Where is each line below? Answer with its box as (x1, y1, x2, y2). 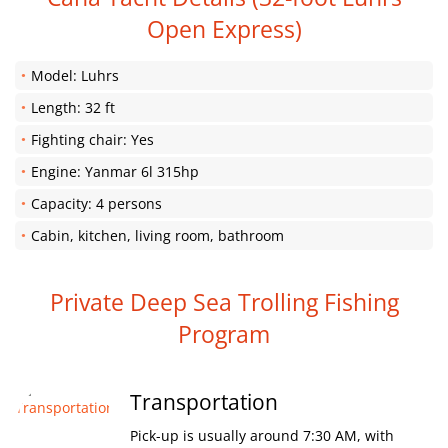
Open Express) (146, 13, 302, 45)
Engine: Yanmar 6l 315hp (31, 162, 199, 181)
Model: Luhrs (31, 66, 119, 85)
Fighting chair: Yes (31, 130, 154, 149)
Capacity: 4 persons (31, 194, 162, 213)
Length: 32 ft (31, 98, 115, 117)
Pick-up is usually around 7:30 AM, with (130, 426, 394, 445)
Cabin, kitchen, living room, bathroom (31, 226, 284, 245)
